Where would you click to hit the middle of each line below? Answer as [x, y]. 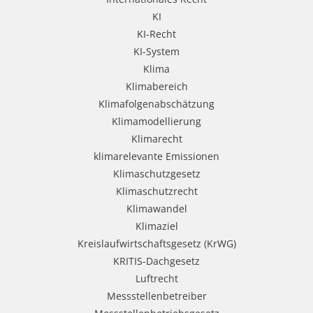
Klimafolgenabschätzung [156, 103]
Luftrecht [156, 278]
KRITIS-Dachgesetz [156, 261]
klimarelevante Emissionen [156, 156]
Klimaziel [156, 226]
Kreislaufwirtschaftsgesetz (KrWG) [156, 243]
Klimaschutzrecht [156, 191]
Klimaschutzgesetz [156, 173]
